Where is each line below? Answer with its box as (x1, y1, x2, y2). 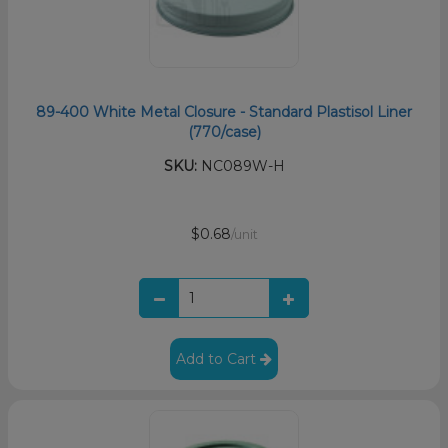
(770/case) (187, 122, 261, 141)
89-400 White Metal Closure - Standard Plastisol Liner (36, 102, 412, 121)
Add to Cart (176, 349, 260, 368)
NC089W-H (196, 156, 285, 175)
